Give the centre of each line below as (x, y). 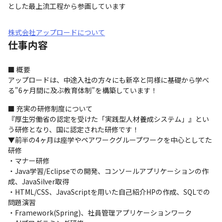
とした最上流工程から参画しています (67, 6)
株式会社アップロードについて (56, 32)
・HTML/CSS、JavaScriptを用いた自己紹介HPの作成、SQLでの (109, 192)
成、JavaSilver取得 (38, 181)
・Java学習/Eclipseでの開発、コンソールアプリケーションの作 (108, 171)
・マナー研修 (29, 161)
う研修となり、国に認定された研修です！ (74, 129)
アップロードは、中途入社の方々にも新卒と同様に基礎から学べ (109, 80)
